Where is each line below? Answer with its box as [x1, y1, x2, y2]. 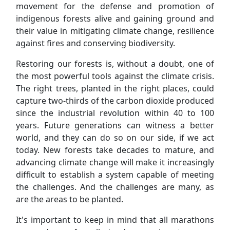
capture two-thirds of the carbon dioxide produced [16, 95, 214, 107]
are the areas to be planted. [16, 194, 123, 205]
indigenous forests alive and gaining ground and [16, 13, 214, 25]
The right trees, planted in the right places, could [16, 83, 214, 94]
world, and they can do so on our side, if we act [16, 132, 214, 144]
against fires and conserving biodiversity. [16, 37, 175, 49]
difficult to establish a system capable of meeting [16, 169, 214, 181]
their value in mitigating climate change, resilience [16, 25, 214, 37]
